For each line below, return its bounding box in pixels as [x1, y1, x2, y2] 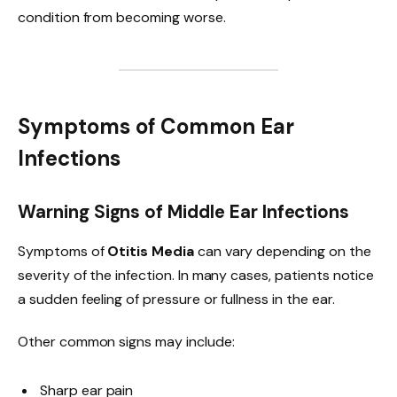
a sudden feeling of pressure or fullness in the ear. [18, 289, 335, 308]
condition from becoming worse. [18, 8, 226, 27]
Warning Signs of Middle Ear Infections [18, 200, 350, 224]
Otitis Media [107, 241, 194, 261]
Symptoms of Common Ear [18, 112, 294, 140]
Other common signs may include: [18, 331, 235, 351]
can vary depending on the [193, 241, 371, 261]
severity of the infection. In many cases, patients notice [18, 265, 375, 284]
